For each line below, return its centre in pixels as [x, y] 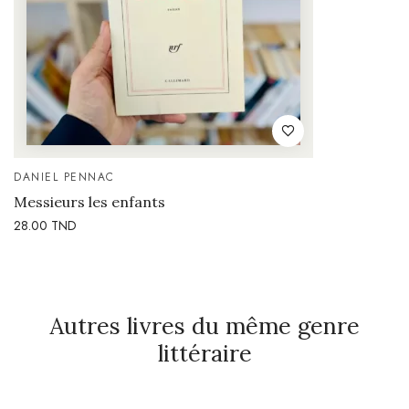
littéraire [204, 354]
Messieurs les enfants [89, 202]
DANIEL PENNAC [64, 178]
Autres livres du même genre [204, 326]
